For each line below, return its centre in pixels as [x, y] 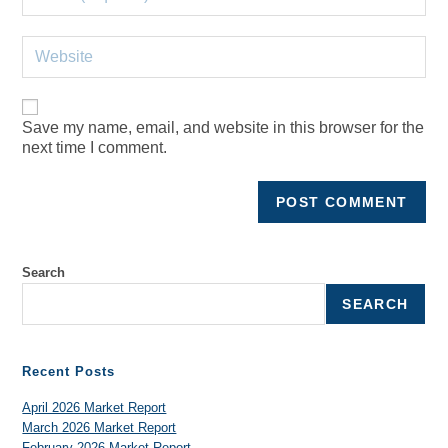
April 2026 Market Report [94, 407]
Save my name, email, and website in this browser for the [223, 127]
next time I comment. [95, 147]
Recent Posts [69, 371]
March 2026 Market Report [99, 427]
